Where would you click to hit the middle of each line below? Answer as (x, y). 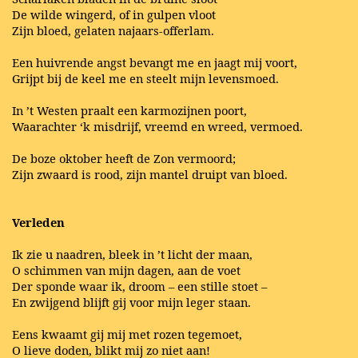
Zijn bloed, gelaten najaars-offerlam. (113, 30)
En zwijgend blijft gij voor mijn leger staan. (131, 302)
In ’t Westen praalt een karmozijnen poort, (129, 110)
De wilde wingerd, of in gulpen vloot (114, 14)
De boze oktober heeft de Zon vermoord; (124, 158)
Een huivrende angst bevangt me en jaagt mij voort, (155, 62)
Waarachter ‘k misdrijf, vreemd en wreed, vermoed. (157, 126)
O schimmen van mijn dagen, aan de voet (126, 270)
